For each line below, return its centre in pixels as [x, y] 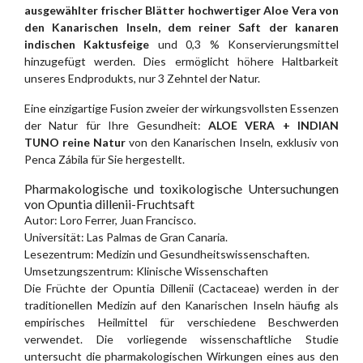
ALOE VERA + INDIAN [269, 126]
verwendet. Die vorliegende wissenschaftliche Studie [181, 340]
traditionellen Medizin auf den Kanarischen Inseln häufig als [181, 305]
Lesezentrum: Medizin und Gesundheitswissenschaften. [167, 254]
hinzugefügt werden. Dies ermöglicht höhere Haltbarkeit [181, 62]
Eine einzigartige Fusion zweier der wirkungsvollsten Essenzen [181, 109]
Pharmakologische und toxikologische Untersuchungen [181, 189]
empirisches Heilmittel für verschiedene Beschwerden [181, 322]
